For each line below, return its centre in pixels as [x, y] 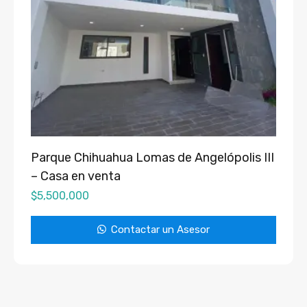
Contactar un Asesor [159, 230]
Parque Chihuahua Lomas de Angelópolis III [152, 158]
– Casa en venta [76, 176]
